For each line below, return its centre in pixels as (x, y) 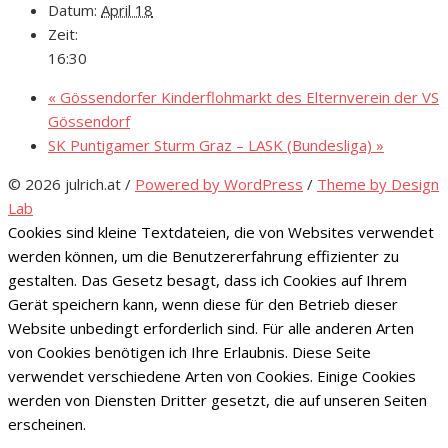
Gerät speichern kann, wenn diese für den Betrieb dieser (203, 303)
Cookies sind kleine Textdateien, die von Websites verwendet (221, 231)
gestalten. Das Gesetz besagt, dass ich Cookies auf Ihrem (207, 279)
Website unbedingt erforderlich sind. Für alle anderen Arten (211, 327)
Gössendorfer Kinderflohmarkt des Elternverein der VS (247, 96)
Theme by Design (378, 183)
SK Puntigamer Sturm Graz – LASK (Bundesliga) (212, 144)
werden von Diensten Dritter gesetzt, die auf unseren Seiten (217, 399)
